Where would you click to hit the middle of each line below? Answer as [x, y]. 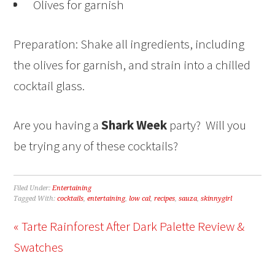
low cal [140, 199]
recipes [165, 199]
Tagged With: [36, 199]
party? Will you [207, 125]
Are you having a [58, 125]
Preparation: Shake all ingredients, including [129, 44]
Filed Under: [33, 188]
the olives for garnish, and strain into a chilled [132, 65]
